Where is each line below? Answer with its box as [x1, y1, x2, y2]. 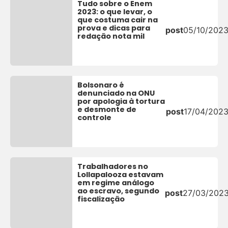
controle [77, 112, 112, 123]
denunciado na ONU [77, 88, 155, 99]
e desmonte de [77, 104, 137, 115]
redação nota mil [77, 31, 145, 42]
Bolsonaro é [77, 80, 125, 91]
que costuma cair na [77, 15, 158, 25]
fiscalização [77, 194, 125, 205]
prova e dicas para [77, 23, 151, 34]
